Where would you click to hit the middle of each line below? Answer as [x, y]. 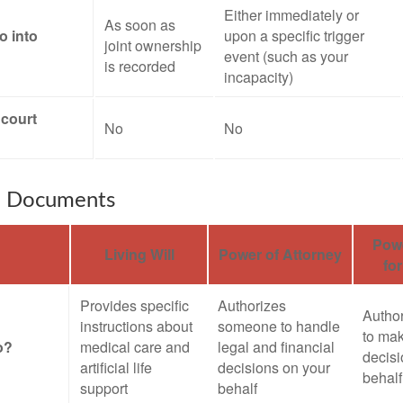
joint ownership [153, 45]
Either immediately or [291, 15]
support [104, 388]
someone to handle [279, 326]
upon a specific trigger [294, 36]
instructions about [136, 326]
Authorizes [252, 305]
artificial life [116, 367]
